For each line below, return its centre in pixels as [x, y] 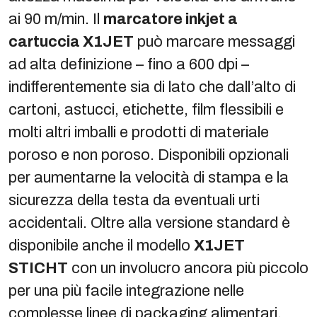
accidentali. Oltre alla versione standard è [149, 223]
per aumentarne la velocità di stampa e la [149, 177]
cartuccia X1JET [71, 41]
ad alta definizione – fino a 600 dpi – [129, 64]
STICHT [38, 268]
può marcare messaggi [214, 41]
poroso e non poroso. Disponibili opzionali [149, 155]
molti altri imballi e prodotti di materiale [139, 132]
